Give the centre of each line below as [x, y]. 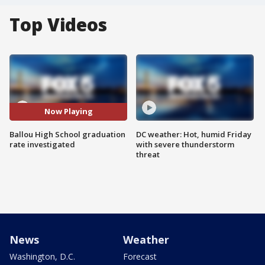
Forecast [140, 256]
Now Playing [68, 112]
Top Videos [58, 25]
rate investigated [42, 144]
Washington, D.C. [42, 256]
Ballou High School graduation [67, 134]
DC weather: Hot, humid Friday [194, 134]
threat [148, 154]
